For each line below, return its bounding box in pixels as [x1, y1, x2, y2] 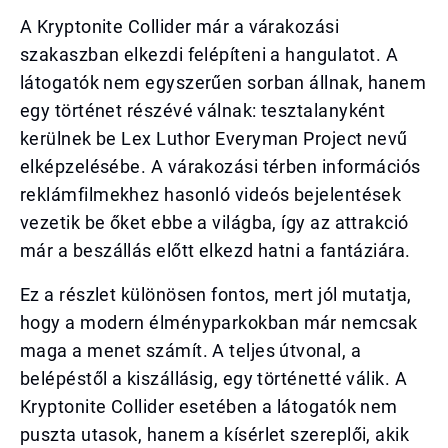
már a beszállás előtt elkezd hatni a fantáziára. [20, 240, 411, 261]
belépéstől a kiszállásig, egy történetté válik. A [20, 368, 408, 389]
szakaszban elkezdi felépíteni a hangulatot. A [20, 44, 399, 65]
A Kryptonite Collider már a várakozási [20, 16, 340, 37]
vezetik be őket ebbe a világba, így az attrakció [20, 212, 409, 233]
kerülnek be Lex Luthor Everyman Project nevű [20, 128, 408, 149]
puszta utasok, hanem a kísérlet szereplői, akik [20, 424, 410, 445]
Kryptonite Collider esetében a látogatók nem [20, 396, 398, 417]
